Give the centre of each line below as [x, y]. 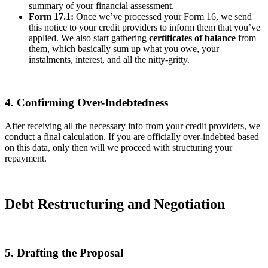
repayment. [26, 159]
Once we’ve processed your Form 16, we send [163, 16]
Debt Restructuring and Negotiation [115, 204]
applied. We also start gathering [89, 38]
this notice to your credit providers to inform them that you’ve [144, 27]
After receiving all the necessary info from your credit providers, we [133, 126]
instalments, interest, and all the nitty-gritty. [109, 59]
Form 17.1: [51, 16]
